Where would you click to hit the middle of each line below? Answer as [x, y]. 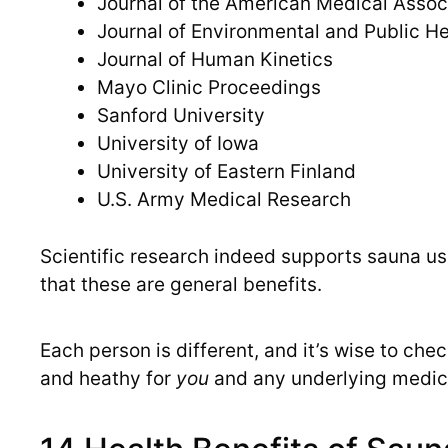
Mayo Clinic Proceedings [209, 88]
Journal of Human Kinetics [215, 60]
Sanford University [181, 116]
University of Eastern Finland [226, 172]
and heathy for [108, 378]
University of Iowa [178, 144]
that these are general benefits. [181, 284]
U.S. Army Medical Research [224, 200]
